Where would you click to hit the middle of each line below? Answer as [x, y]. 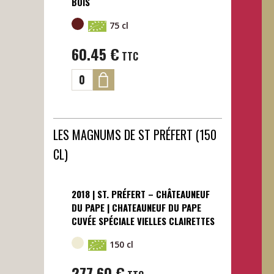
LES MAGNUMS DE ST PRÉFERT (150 [135, 134]
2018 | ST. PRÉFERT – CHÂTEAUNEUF [140, 194]
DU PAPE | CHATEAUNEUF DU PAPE [136, 207]
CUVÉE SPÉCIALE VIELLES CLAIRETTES [143, 220]
